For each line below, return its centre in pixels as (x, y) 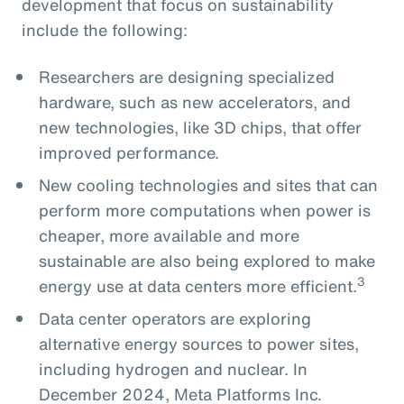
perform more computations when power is (204, 210)
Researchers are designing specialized (186, 76)
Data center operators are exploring (174, 318)
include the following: (105, 29)
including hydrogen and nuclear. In (173, 368)
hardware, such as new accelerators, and (194, 101)
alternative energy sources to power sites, (198, 343)
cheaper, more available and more (169, 235)
